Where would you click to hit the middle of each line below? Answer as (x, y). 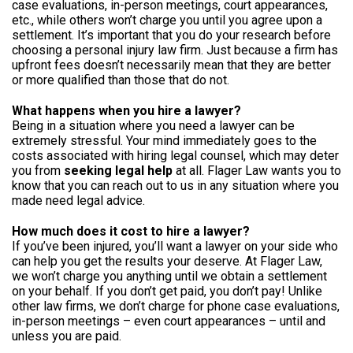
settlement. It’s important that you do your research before (171, 35)
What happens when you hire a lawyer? (126, 110)
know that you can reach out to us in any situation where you (175, 185)
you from (38, 170)
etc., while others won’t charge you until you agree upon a (167, 20)
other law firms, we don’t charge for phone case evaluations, (176, 306)
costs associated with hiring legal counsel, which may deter (175, 155)
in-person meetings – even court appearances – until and (169, 321)
